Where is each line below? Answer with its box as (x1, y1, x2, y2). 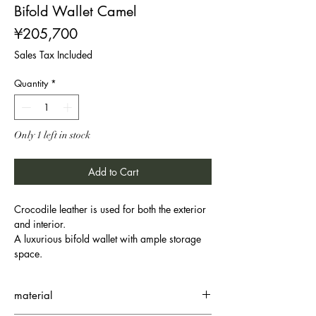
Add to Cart (87, 164, 138, 178)
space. (14, 246, 42, 260)
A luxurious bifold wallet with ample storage (14, 231, 201, 245)
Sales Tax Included (14, 48, 92, 61)
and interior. (14, 217, 66, 231)
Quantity (14, 77, 48, 90)
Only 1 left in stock (14, 128, 90, 141)
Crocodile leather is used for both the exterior (14, 202, 206, 216)
